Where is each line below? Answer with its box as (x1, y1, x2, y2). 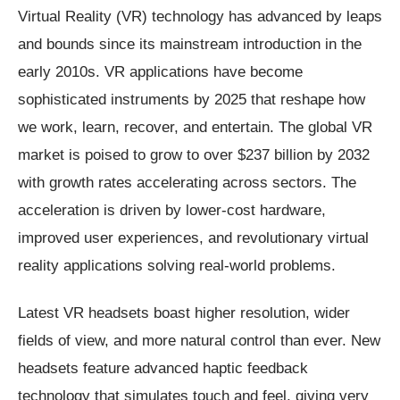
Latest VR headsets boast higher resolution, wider (18, 304, 350, 322)
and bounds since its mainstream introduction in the (18, 36, 362, 54)
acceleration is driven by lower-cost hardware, (18, 202, 326, 220)
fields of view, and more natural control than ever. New (18, 332, 380, 350)
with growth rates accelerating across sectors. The (18, 174, 356, 192)
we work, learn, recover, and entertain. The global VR (18, 119, 372, 137)
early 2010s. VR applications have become (18, 63, 303, 81)
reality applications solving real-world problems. (18, 257, 336, 275)
